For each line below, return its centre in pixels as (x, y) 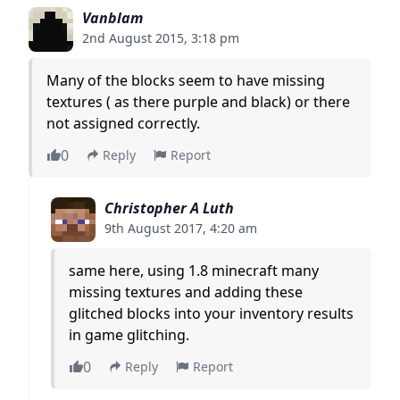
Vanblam (112, 17)
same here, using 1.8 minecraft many (194, 270)
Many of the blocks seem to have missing (186, 80)
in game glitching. (129, 334)
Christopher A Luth (169, 208)
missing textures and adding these (186, 292)
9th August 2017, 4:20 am (181, 228)
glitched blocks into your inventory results (211, 313)
